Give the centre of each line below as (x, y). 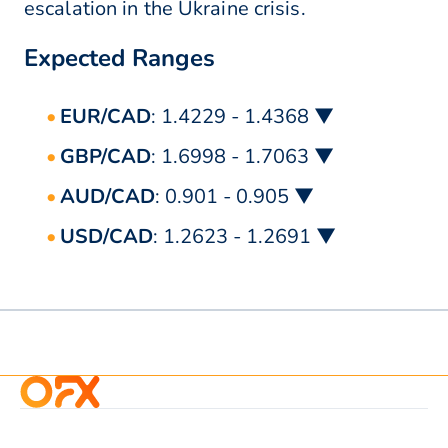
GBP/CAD (105, 157)
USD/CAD (106, 237)
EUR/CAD (105, 117)
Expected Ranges (119, 58)
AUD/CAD (107, 197)
